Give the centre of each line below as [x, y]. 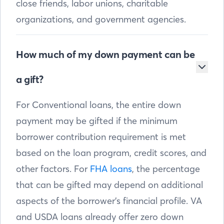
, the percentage [166, 169]
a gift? [30, 79]
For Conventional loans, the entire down [98, 105]
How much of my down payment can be [105, 54]
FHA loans [111, 169]
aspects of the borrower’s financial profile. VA [109, 201]
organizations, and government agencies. [101, 19]
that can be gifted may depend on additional [109, 185]
